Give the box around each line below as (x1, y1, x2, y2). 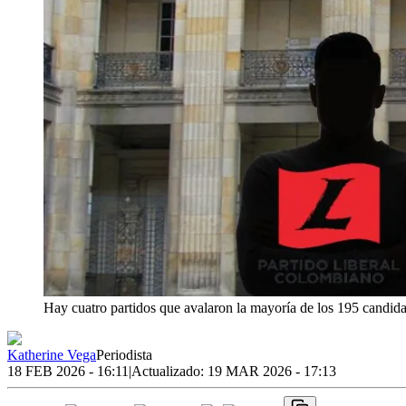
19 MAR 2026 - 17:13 (208, 362, 336, 379)
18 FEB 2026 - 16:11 (7, 362, 129, 379)
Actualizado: (131, 362, 208, 379)
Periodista (96, 346, 152, 362)
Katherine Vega (7, 346, 96, 362)
